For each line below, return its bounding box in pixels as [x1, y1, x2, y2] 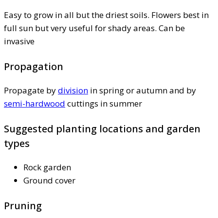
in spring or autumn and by [88, 85, 196, 96]
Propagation [4, 60, 63, 73]
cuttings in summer [65, 98, 142, 109]
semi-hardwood [4, 98, 65, 109]
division [58, 85, 88, 96]
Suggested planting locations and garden [4, 122, 200, 136]
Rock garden [23, 162, 71, 173]
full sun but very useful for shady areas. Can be [4, 22, 185, 34]
